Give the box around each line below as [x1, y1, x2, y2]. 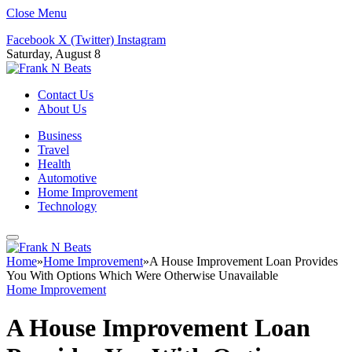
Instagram [117, 33, 166, 46]
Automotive [38, 171, 97, 185]
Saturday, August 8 [6, 47, 101, 60]
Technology [38, 200, 97, 213]
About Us [38, 102, 86, 115]
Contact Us [38, 88, 93, 101]
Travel [38, 143, 69, 156]
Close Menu [6, 6, 67, 20]
